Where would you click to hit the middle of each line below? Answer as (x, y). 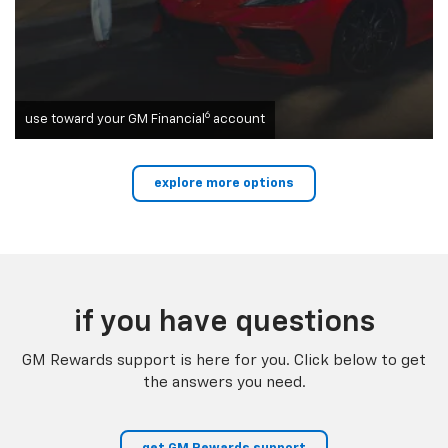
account (237, 120)
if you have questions (224, 323)
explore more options (224, 184)
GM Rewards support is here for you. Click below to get (224, 361)
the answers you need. (224, 383)
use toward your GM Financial (115, 120)
